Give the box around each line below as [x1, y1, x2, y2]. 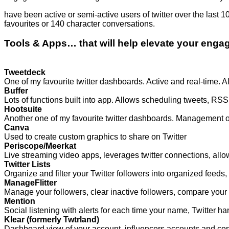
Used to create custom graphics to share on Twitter [4, 132, 187, 142]
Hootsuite [4, 105, 42, 114]
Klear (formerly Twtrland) [4, 215, 99, 224]
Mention [4, 197, 35, 206]
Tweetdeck [4, 68, 45, 77]
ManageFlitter [4, 178, 57, 188]
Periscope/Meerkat [4, 142, 76, 151]
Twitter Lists [4, 160, 51, 169]
